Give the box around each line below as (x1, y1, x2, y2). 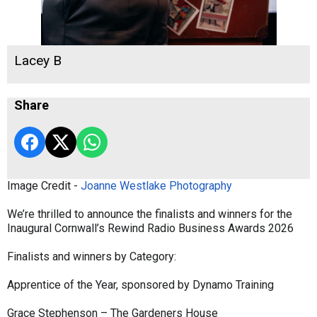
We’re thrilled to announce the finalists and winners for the (7, 207, 292, 221)
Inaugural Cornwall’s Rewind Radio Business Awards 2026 (7, 221, 294, 235)
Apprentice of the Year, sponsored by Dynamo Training (7, 277, 274, 292)
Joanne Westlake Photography (81, 178, 232, 192)
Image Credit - (7, 178, 81, 192)
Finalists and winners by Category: (7, 249, 176, 263)
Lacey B (14, 52, 62, 69)
